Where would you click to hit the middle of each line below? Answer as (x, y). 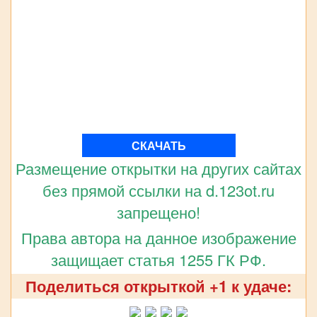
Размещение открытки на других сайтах (158, 168)
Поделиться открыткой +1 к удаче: (158, 286)
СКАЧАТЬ (158, 146)
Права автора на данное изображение (158, 238)
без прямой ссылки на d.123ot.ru (158, 190)
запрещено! (158, 212)
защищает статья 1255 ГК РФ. (158, 260)
